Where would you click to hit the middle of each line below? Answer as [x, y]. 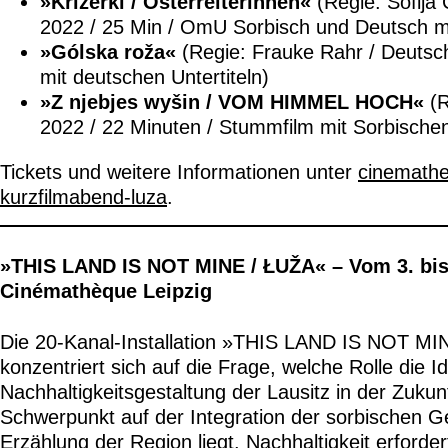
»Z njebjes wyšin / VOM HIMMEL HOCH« [232, 102]
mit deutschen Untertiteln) [154, 77]
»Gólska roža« [108, 52]
